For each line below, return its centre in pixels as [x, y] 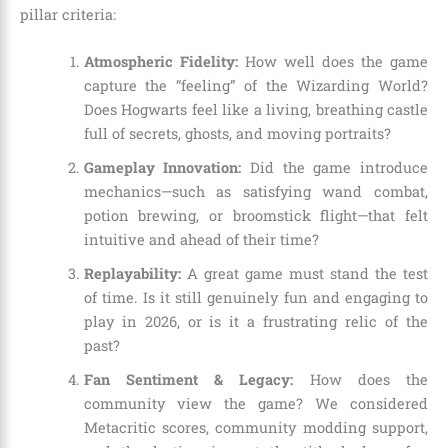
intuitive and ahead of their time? [201, 240]
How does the [361, 380]
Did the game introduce [335, 168]
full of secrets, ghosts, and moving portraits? [237, 134]
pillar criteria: [68, 14]
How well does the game [333, 62]
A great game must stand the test [304, 274]
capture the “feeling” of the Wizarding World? [255, 86]
